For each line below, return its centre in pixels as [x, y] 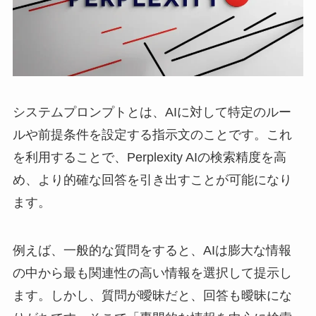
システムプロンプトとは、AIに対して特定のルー [152, 113]
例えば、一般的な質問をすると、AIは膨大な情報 [152, 251]
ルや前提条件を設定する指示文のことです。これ [152, 135]
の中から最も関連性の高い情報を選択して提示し [152, 273]
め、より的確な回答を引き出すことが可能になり [152, 180]
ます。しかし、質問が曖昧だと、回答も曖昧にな [152, 296]
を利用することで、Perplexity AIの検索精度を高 [149, 158]
